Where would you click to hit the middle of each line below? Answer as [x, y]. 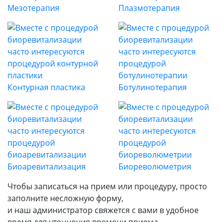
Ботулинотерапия [153, 87]
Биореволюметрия [155, 166]
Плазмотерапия [149, 8]
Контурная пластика [46, 87]
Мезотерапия [33, 8]
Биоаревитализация [47, 166]
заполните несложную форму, [65, 198]
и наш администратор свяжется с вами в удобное [103, 210]
